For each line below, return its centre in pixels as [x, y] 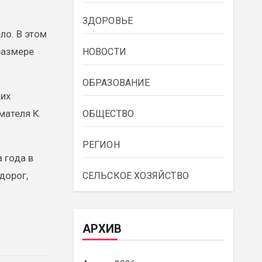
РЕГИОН [101, 145]
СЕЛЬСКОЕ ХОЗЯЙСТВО [136, 176]
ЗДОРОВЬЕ [108, 21]
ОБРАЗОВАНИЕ [116, 83]
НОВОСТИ [104, 52]
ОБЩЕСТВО [108, 114]
